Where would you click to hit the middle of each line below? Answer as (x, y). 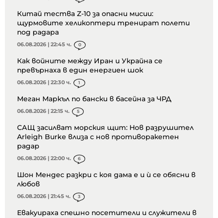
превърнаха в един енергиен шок (80, 70)
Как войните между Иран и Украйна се (90, 61)
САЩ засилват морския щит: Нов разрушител (105, 128)
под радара (38, 32)
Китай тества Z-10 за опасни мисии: (85, 14)
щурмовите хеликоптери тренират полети (103, 23)
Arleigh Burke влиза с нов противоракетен (98, 137)
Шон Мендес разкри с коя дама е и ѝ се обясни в (106, 175)
